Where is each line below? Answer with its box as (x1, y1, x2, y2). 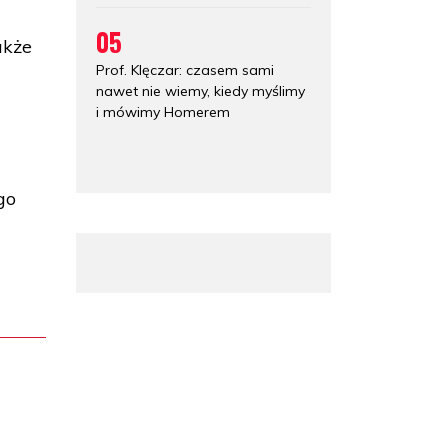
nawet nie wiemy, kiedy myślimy (96, 81, 305, 100)
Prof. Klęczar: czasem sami (96, 60, 274, 79)
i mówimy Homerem (96, 102, 230, 121)
